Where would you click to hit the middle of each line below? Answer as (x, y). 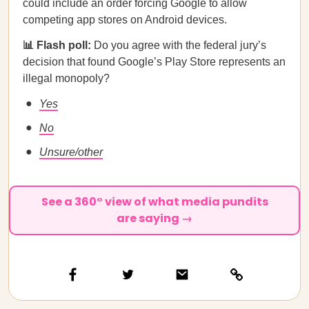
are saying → (154, 218)
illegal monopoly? (66, 78)
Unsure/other (71, 152)
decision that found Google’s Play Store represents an (154, 62)
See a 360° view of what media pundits (154, 202)
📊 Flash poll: (58, 45)
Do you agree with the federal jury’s (180, 45)
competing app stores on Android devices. (125, 20)
